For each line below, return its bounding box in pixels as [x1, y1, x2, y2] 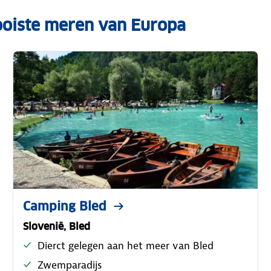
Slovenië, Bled [23, 220, 91, 233]
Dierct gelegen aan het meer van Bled [38, 238, 214, 252]
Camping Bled [23, 198, 107, 214]
